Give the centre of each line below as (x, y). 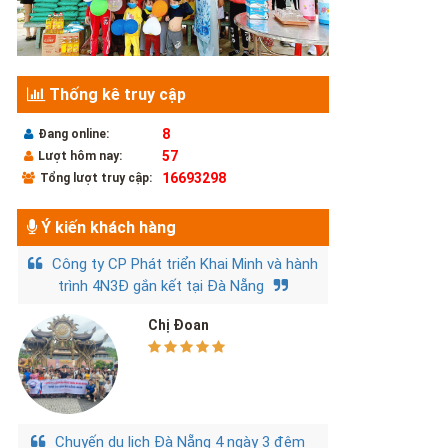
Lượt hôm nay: (79, 156)
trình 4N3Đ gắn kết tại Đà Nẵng (161, 286)
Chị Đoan (179, 325)
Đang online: (73, 134)
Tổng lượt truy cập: (95, 178)
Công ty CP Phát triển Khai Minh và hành (185, 264)
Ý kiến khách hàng (106, 228)
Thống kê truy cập (115, 95)
